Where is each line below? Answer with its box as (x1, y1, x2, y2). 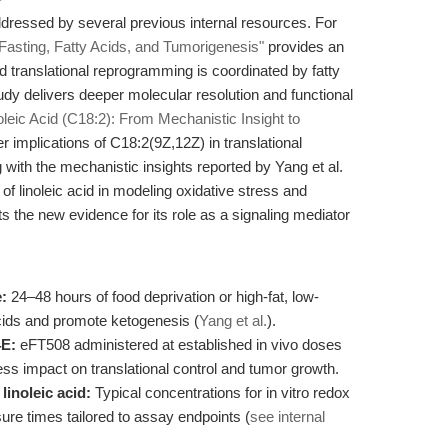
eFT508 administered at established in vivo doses (16, 336, 342, 353)
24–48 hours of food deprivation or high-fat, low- (7, 288, 319, 305)
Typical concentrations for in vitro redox (91, 384, 350, 401)
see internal (250, 408, 325, 425)
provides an (264, 38, 344, 55)
